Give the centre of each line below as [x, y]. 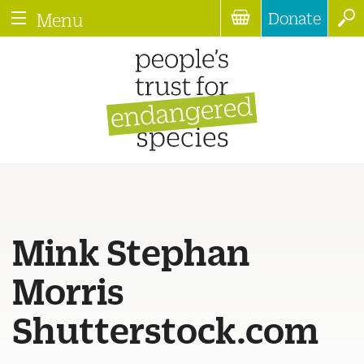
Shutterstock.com [165, 328]
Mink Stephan [131, 250]
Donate [295, 18]
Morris [68, 289]
